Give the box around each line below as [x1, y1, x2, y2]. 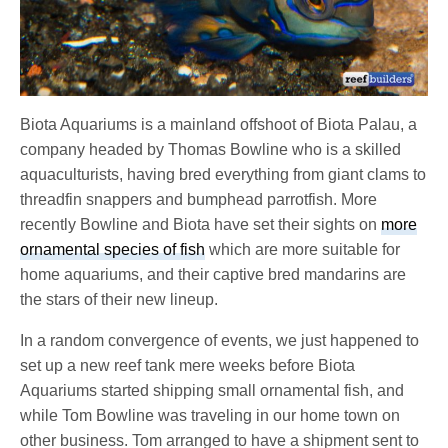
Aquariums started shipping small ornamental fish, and [20, 381, 405, 399]
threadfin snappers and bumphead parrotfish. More [20, 190, 378, 208]
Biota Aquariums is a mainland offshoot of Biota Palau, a [20, 115, 418, 133]
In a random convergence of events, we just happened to [20, 331, 420, 349]
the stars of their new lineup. [20, 290, 219, 308]
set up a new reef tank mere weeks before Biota [20, 356, 356, 374]
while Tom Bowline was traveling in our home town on [20, 406, 401, 424]
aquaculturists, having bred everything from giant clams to [20, 165, 427, 183]
